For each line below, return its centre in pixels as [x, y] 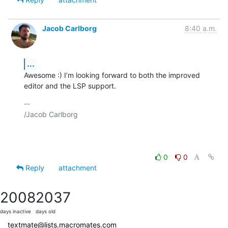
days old [46, 211]
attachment [78, 167]
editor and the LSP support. [70, 85]
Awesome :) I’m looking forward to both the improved [112, 75]
